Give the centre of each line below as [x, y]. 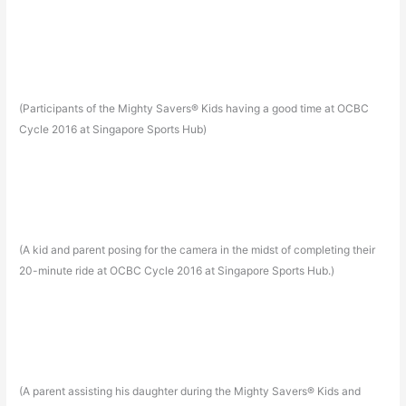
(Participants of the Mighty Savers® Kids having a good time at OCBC [194, 109]
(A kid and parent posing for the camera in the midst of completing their [198, 250]
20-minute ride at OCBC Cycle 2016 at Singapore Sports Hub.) [177, 271]
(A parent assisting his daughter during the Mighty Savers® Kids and [190, 391]
